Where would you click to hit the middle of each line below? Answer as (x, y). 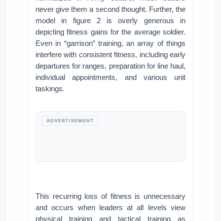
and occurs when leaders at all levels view (110, 207)
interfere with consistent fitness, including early (110, 55)
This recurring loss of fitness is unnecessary (110, 196)
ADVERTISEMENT (71, 121)
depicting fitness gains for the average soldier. (110, 32)
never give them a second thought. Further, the (110, 9)
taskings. (50, 89)
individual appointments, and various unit (110, 77)
